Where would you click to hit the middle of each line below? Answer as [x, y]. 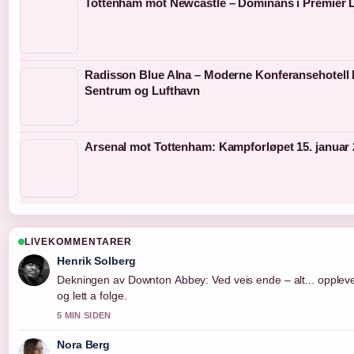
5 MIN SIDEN [84, 316]
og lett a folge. [92, 296]
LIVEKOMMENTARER [79, 242]
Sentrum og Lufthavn [143, 91]
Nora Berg [84, 345]
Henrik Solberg [96, 261]
